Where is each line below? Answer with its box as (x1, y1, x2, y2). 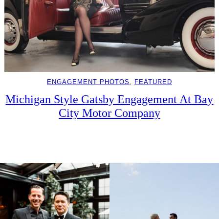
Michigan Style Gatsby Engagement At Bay (5, 92, 214, 106)
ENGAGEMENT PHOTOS (46, 78, 130, 86)
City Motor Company (58, 106, 160, 119)
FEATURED (134, 78, 172, 86)
